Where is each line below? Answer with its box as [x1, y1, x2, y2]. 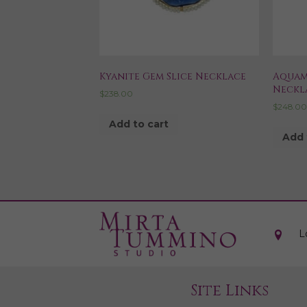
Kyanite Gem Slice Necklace [99, 69, 246, 83]
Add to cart [108, 118, 169, 131]
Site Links [190, 280, 269, 302]
